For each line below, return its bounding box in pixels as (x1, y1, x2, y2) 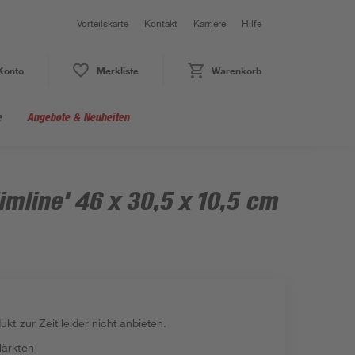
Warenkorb (211, 64, 261, 77)
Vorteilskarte (77, 17, 128, 29)
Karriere (193, 17, 226, 29)
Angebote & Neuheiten (27, 110, 129, 124)
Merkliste (96, 64, 139, 77)
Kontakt (144, 17, 177, 29)
